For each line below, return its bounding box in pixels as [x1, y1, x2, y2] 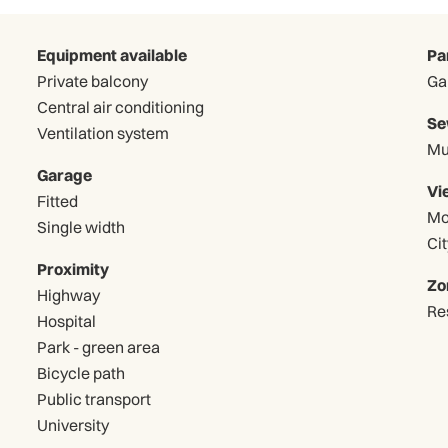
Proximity [37, 258, 110, 279]
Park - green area [37, 336, 161, 357]
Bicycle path [37, 362, 126, 383]
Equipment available [37, 44, 188, 65]
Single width [37, 216, 126, 237]
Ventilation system [37, 122, 170, 143]
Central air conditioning [37, 96, 205, 117]
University [37, 414, 110, 435]
